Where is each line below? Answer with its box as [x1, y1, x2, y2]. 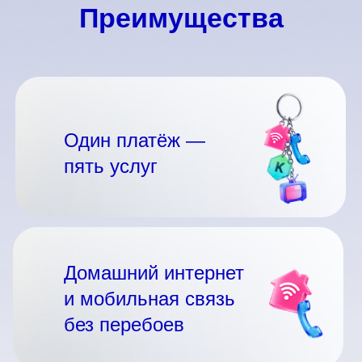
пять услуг [64, 155, 158, 177]
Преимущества [78, 2, 284, 33]
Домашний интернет [64, 262, 244, 284]
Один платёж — [64, 129, 205, 151]
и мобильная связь [64, 288, 235, 309]
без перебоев [64, 314, 184, 335]
